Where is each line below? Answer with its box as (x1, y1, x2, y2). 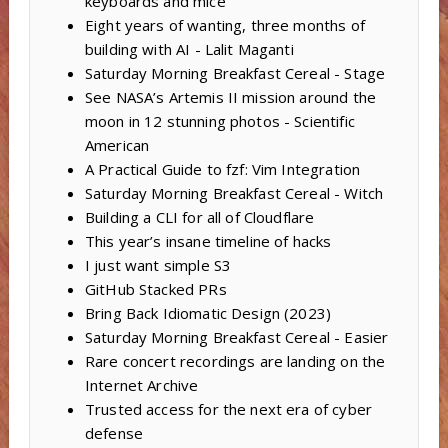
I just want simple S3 (84, 255, 232, 276)
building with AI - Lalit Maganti (84, 39, 294, 60)
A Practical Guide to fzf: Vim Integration (84, 159, 361, 180)
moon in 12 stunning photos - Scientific (84, 111, 355, 132)
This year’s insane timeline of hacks (84, 231, 332, 252)
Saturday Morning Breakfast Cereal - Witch (84, 183, 384, 204)
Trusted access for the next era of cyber (84, 399, 372, 420)
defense (84, 423, 144, 444)
